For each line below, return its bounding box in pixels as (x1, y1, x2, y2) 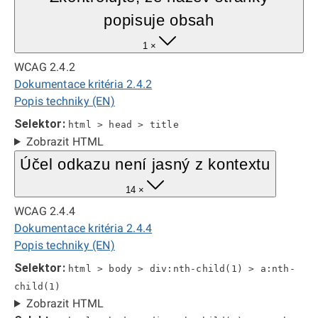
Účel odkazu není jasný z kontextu (20, 155, 270, 173)
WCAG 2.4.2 (14, 60, 75, 74)
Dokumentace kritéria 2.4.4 (14, 221, 153, 235)
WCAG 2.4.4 (14, 204, 75, 218)
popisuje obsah (104, 11, 214, 29)
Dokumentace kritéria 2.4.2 (14, 77, 153, 91)
